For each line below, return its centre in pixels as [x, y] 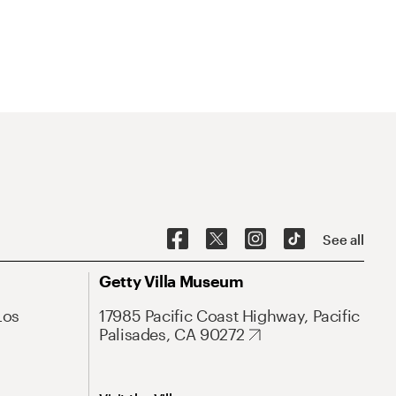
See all [343, 239]
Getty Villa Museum [171, 281]
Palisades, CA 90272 [172, 334]
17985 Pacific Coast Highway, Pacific [230, 316]
